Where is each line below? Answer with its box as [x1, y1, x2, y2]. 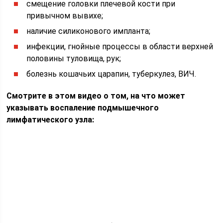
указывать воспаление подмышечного [6, 103, 159, 112]
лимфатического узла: [6, 115, 95, 124]
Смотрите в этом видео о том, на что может [6, 91, 186, 101]
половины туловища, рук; [26, 54, 121, 63]
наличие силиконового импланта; [26, 26, 151, 36]
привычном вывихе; [26, 11, 104, 20]
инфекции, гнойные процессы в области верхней [26, 42, 214, 51]
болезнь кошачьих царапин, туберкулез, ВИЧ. [26, 69, 197, 79]
